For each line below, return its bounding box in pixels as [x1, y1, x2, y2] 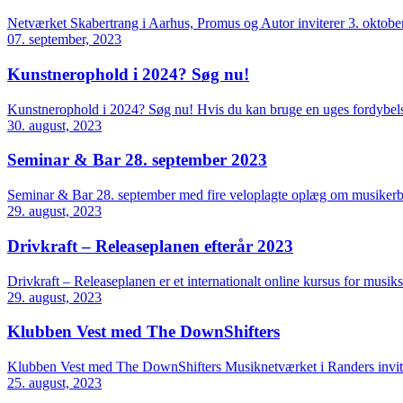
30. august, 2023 [7, 117, 102, 133]
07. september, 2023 [7, 31, 121, 48]
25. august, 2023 [7, 375, 102, 391]
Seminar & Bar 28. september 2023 [7, 150, 267, 170]
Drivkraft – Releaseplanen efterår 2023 [7, 236, 293, 255]
